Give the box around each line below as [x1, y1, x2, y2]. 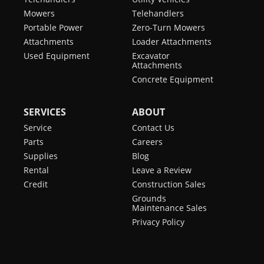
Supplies [24, 150, 58, 161]
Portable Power [24, 21, 83, 33]
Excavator [132, 49, 170, 61]
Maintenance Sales [132, 202, 207, 213]
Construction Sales [132, 178, 206, 190]
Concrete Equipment [132, 73, 213, 85]
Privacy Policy [132, 216, 184, 227]
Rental [24, 164, 49, 176]
